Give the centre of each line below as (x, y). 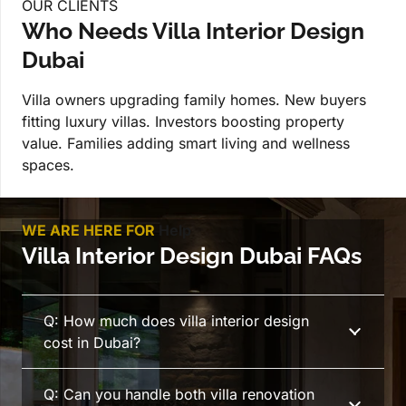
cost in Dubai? (92, 343)
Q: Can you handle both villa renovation (179, 395)
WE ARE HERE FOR (90, 230)
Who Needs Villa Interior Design (193, 30)
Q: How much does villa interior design (176, 321)
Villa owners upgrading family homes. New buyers (194, 99)
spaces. (48, 164)
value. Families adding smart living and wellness (186, 143)
